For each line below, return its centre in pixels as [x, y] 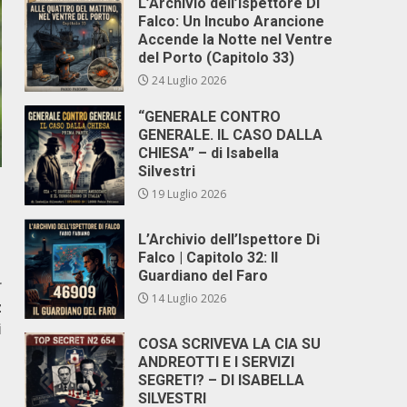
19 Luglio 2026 [188, 194]
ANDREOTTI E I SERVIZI [217, 362]
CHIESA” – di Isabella [209, 153]
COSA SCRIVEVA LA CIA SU [230, 344]
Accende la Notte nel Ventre [236, 40]
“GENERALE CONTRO [210, 117]
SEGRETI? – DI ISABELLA [222, 380]
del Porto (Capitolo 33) [217, 58]
